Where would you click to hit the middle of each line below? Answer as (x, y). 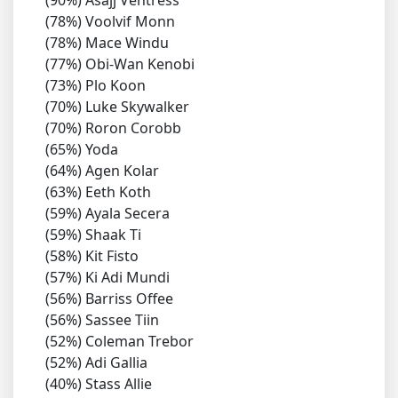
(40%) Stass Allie (99, 384)
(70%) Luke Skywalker (117, 107)
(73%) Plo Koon (96, 86)
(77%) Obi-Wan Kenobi (120, 64)
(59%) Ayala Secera (107, 214)
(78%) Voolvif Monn (110, 22)
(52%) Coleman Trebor (119, 342)
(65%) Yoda (82, 150)
